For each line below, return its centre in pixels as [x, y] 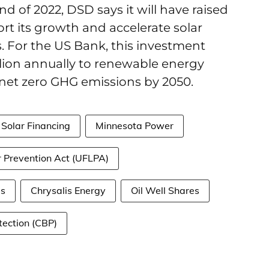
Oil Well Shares [165, 190]
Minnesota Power [134, 125]
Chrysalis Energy [68, 190]
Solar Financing [36, 125]
